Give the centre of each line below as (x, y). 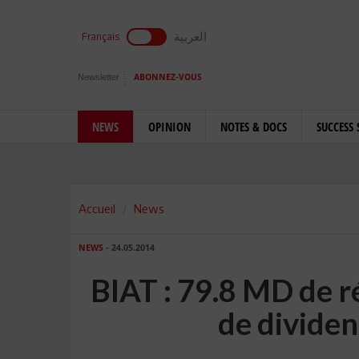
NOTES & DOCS (254, 127)
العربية (190, 36)
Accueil (97, 208)
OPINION (169, 127)
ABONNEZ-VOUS (168, 77)
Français (101, 36)
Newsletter (99, 77)
